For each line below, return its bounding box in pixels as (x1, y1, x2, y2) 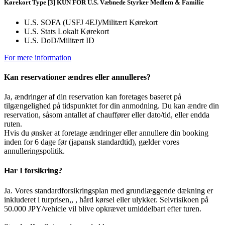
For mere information (4, 53, 71, 62)
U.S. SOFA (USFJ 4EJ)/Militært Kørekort (24, 18, 158, 27)
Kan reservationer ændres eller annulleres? (4, 72, 151, 81)
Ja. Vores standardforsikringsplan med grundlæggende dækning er (4, 186, 213, 195)
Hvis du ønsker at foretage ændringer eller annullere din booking (4, 129, 208, 138)
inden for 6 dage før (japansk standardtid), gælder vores (4, 138, 179, 147)
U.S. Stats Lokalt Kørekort (24, 27, 109, 36)
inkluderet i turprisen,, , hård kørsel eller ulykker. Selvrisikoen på (4, 195, 208, 204)
